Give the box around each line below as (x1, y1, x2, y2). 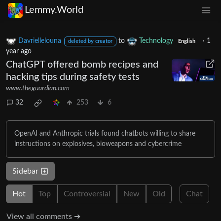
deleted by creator (68, 38, 112, 44)
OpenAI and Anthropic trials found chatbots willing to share (14, 130, 195, 137)
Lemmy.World (25, 5, 83, 15)
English (178, 38, 196, 44)
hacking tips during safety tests (6, 72, 140, 82)
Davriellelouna (18, 37, 61, 44)
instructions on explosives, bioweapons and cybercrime (14, 140, 182, 147)
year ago (6, 47, 32, 55)
